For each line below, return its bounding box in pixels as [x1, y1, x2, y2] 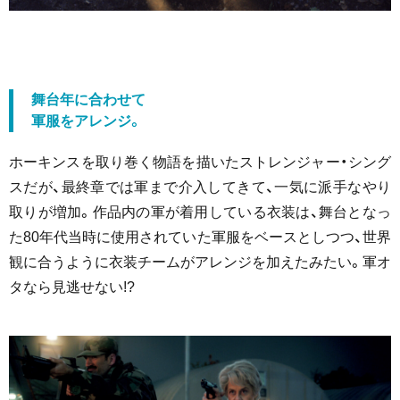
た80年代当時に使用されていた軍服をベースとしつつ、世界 [9, 229, 391, 245]
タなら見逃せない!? [9, 279, 135, 295]
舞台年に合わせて [31, 91, 146, 107]
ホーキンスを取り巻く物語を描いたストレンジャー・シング [9, 154, 391, 170]
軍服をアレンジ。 [31, 112, 142, 129]
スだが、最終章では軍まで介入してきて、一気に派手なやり [9, 179, 391, 195]
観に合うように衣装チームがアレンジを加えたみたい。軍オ [9, 254, 391, 270]
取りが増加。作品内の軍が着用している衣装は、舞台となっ [9, 204, 391, 220]
